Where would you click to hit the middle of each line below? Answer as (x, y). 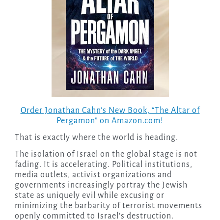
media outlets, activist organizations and (93, 175)
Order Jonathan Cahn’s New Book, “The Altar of (110, 111)
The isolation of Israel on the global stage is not (106, 154)
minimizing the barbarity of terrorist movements (108, 206)
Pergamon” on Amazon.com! (110, 121)
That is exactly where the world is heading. (96, 138)
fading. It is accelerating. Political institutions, (103, 165)
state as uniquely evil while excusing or (89, 196)
